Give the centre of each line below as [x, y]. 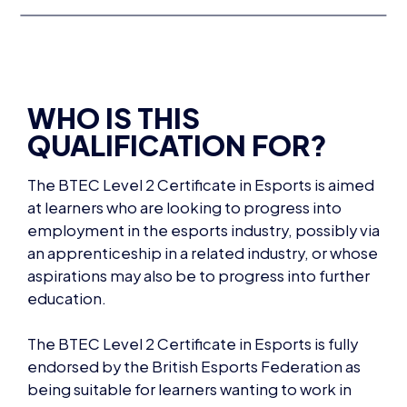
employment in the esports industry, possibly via [203, 189]
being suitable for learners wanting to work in [189, 348]
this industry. [73, 371]
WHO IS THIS [114, 76]
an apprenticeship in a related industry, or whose [203, 212]
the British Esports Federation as [241, 325]
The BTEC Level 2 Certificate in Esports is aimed [201, 144]
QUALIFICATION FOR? [177, 104]
